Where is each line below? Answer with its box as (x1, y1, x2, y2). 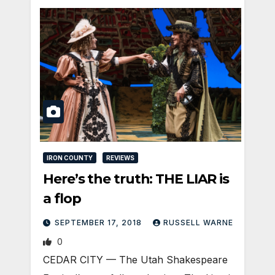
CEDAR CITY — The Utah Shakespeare (43, 254, 228, 266)
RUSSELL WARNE (163, 218, 233, 228)
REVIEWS (106, 154, 134, 162)
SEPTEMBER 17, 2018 (55, 218, 144, 228)
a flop (43, 190, 81, 207)
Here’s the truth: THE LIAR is (43, 171, 230, 188)
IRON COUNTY (47, 154, 93, 162)
